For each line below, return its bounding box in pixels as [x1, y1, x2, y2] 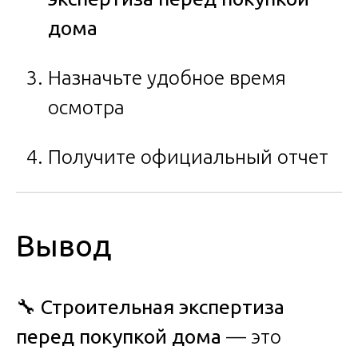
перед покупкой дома [16, 324, 221, 348]
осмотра [48, 96, 125, 119]
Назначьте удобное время [48, 66, 286, 89]
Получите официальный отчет [48, 145, 328, 169]
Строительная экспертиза [41, 295, 284, 318]
